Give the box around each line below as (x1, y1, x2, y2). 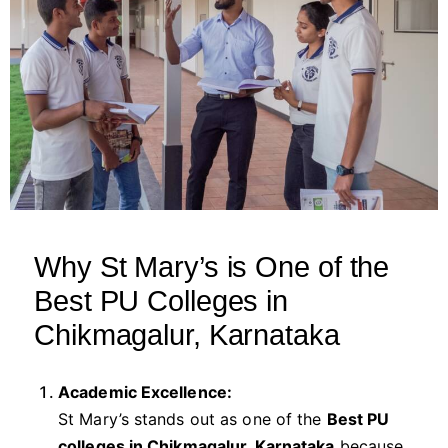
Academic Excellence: (58, 382, 232, 403)
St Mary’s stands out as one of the (58, 409, 327, 430)
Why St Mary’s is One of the (34, 250, 390, 283)
